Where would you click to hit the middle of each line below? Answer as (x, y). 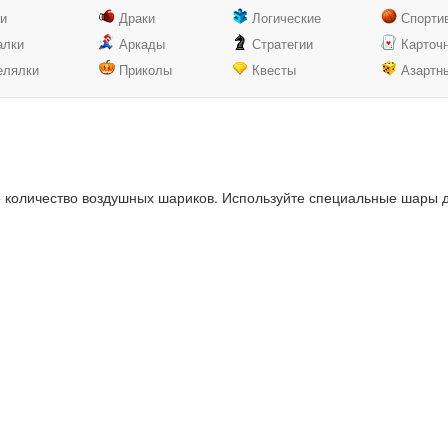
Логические (286, 17)
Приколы (145, 69)
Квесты (273, 69)
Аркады (141, 43)
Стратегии (282, 43)
